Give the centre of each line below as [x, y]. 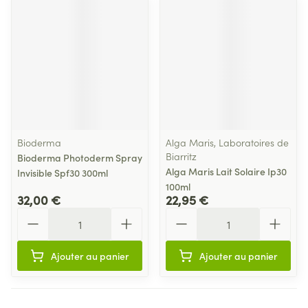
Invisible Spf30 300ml [63, 173]
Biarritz [181, 156]
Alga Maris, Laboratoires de [227, 142]
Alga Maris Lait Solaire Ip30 [226, 171]
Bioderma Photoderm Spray [80, 157]
